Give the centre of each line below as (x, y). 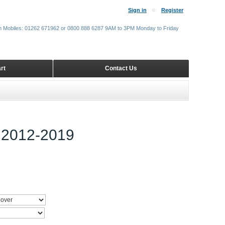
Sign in (137, 10)
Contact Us (121, 68)
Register (172, 10)
